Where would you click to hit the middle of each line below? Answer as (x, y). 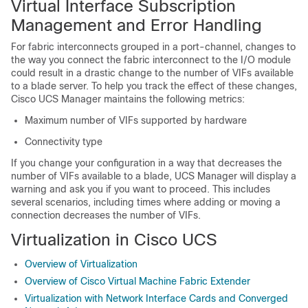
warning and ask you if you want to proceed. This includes (141, 189)
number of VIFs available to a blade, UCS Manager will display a (154, 176)
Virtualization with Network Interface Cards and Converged (156, 298)
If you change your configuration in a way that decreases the (146, 163)
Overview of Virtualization (81, 264)
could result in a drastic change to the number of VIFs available (152, 73)
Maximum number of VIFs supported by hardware (136, 120)
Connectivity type (64, 142)
